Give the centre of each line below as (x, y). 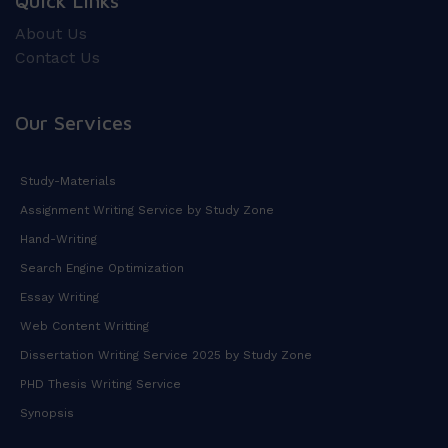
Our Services (73, 123)
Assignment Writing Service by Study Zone (147, 210)
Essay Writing (59, 297)
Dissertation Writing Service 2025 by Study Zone (166, 355)
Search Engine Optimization (102, 268)
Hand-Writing (58, 239)
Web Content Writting (84, 326)
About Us (51, 34)
